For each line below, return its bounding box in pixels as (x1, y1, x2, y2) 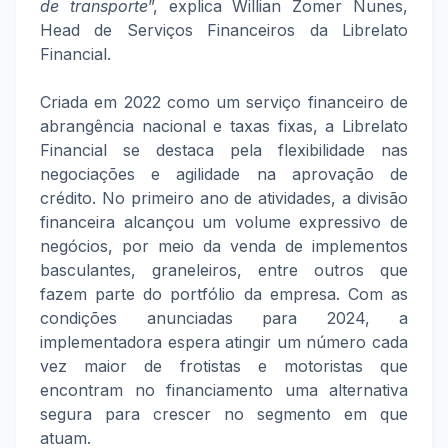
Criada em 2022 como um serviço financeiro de (40, 92, 408, 112)
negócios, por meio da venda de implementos (40, 236, 408, 256)
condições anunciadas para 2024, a (40, 308, 408, 328)
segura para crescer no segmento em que (40, 404, 408, 424)
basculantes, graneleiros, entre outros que (40, 260, 408, 280)
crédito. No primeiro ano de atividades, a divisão (40, 188, 408, 208)
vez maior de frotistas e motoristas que (40, 356, 408, 376)
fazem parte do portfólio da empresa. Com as (40, 284, 408, 304)
